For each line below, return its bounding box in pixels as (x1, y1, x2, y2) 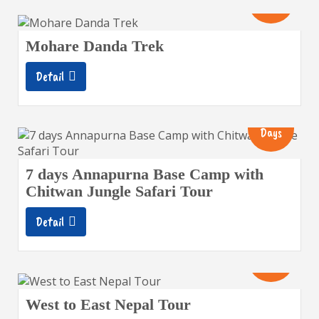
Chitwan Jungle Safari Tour (26, 182, 213, 200)
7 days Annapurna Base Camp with (26, 164, 263, 183)
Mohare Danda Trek (26, 36, 164, 55)
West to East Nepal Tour (26, 296, 191, 314)
